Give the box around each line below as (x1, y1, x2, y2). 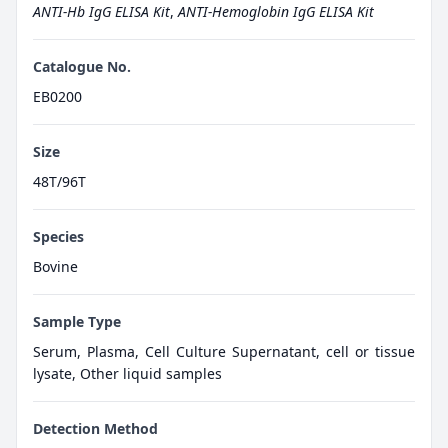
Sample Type (33, 311, 121, 331)
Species (33, 226, 84, 246)
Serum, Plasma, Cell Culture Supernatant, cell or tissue (33, 341, 415, 361)
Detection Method (33, 418, 158, 438)
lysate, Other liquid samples (33, 363, 222, 383)
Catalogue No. (33, 56, 131, 76)
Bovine (33, 256, 78, 276)
